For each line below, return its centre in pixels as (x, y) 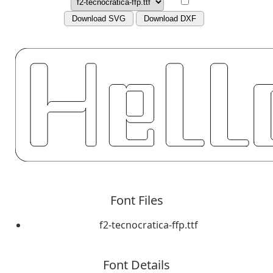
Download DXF (170, 19)
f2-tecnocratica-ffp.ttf (149, 225)
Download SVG (99, 19)
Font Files (136, 200)
